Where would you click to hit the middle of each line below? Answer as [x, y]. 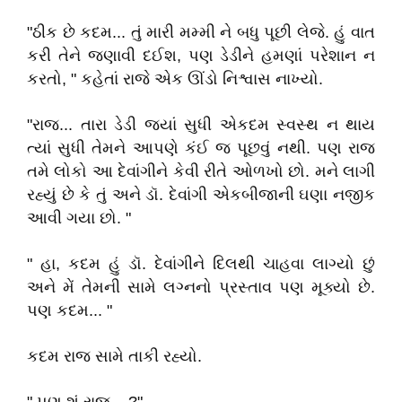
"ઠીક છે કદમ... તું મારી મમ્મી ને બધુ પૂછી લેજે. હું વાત [201, 32]
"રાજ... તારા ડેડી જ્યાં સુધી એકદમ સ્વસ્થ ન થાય [201, 125]
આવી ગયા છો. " [79, 218]
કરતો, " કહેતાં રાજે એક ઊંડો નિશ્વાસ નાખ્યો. [175, 79]
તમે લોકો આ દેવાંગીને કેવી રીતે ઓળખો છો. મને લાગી [201, 171]
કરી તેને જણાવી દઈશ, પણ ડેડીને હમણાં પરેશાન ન [201, 56]
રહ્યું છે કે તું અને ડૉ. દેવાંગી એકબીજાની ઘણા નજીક [201, 195]
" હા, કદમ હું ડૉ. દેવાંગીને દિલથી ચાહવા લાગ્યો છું [201, 264]
